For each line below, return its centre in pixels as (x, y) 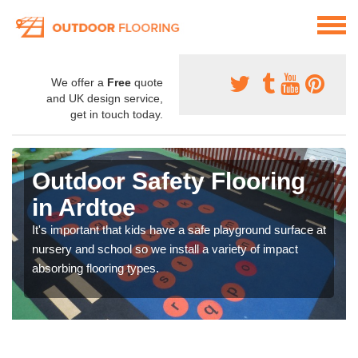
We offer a (79, 83)
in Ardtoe (84, 208)
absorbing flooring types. (95, 268)
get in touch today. (117, 115)
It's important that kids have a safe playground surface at (179, 230)
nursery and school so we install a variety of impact (165, 249)
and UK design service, (105, 99)
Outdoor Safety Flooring (169, 181)
